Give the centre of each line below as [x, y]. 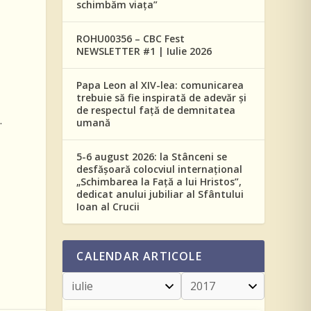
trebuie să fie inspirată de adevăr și [162, 98]
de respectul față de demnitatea [156, 110]
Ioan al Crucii [108, 207]
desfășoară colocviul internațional [160, 169]
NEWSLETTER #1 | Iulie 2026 [144, 51]
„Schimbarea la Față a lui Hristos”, [159, 182]
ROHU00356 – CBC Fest [131, 39]
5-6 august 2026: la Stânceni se [152, 157]
